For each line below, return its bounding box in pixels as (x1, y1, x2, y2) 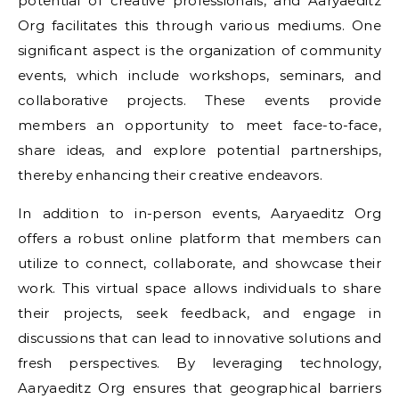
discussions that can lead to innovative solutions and (18, 330, 381, 346)
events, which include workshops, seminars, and (18, 67, 381, 84)
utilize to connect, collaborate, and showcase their (18, 255, 381, 272)
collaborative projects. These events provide (18, 92, 381, 109)
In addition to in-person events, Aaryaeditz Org (18, 205, 381, 222)
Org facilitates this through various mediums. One (18, 17, 381, 34)
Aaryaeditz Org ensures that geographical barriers (18, 379, 381, 396)
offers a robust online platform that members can (18, 230, 381, 247)
